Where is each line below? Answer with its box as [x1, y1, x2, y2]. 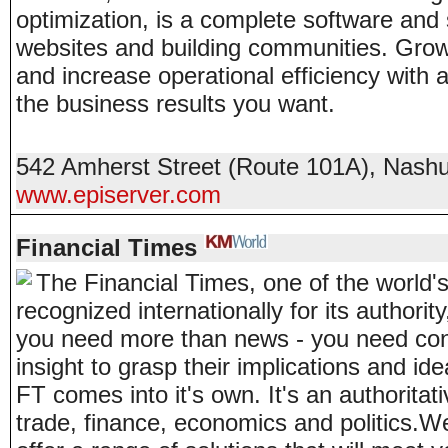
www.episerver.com [16, 181, 221, 208]
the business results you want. [16, 90, 335, 117]
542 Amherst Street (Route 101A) [16, 153, 369, 180]
